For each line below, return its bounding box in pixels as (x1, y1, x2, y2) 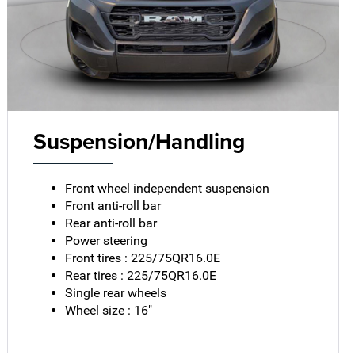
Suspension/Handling (33, 124, 246, 157)
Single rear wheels (65, 284, 167, 300)
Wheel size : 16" (65, 302, 153, 318)
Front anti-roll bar (65, 197, 162, 213)
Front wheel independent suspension (65, 180, 270, 196)
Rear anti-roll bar (65, 215, 158, 231)
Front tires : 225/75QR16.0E (65, 250, 221, 265)
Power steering (65, 232, 148, 248)
